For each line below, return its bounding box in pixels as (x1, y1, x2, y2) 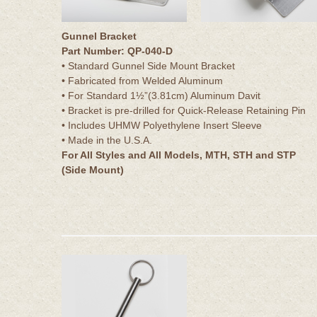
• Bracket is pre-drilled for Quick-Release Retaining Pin (62, 104, 306, 116)
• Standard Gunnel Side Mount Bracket (62, 59, 235, 71)
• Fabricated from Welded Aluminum (62, 74, 223, 86)
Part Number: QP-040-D (62, 45, 173, 57)
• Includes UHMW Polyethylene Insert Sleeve (62, 119, 262, 131)
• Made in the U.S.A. (62, 134, 152, 146)
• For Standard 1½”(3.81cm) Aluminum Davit (62, 89, 260, 101)
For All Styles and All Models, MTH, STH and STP (62, 149, 296, 161)
